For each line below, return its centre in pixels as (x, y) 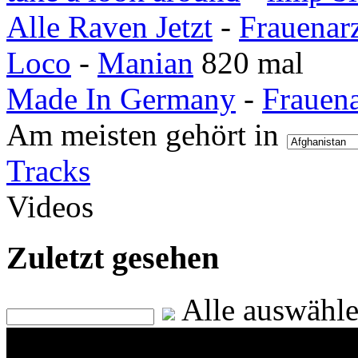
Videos (50, 206)
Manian (145, 62)
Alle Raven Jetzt (109, 26)
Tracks (48, 170)
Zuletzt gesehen (113, 258)
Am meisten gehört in (147, 134)
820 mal (253, 62)
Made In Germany (121, 98)
